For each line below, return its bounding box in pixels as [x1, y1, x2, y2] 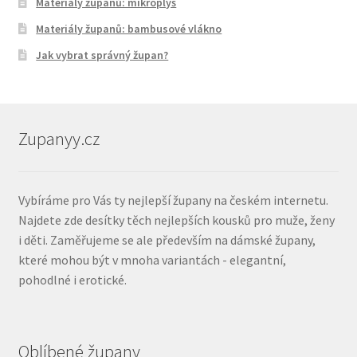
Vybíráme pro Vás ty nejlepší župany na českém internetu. [18, 191, 328, 208]
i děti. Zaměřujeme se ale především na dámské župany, [18, 231, 316, 248]
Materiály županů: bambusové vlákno [36, 21, 222, 36]
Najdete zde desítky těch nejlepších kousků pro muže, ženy [18, 211, 335, 228]
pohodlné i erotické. [18, 271, 127, 288]
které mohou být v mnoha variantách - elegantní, [18, 251, 286, 268]
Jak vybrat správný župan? [36, 47, 169, 62]
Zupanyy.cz [18, 127, 100, 151]
